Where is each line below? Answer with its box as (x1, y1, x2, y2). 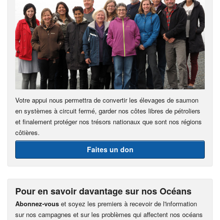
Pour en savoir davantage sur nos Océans (15, 184, 192, 197)
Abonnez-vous (15, 198, 59, 208)
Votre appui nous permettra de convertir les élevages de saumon (15, 95, 198, 105)
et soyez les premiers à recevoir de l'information (59, 198, 197, 208)
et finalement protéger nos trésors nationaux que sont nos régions (15, 116, 202, 126)
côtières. (15, 127, 40, 137)
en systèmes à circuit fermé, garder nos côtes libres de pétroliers (15, 106, 200, 115)
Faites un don (86, 144, 134, 154)
